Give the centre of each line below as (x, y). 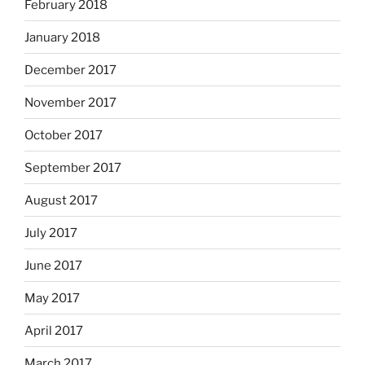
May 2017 (52, 298)
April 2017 (54, 330)
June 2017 (53, 265)
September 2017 (73, 167)
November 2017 (70, 102)
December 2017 (70, 70)
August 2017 (61, 200)
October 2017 (64, 135)
